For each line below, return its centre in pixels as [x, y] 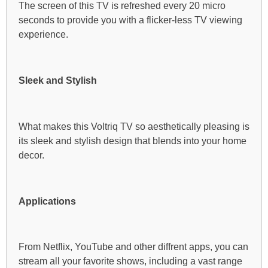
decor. [31, 155]
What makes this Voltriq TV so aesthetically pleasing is [134, 126]
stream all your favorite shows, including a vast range [130, 261]
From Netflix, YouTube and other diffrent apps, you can [133, 247]
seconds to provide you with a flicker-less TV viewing [130, 20]
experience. [43, 35]
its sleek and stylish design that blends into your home [133, 141]
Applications [47, 201]
